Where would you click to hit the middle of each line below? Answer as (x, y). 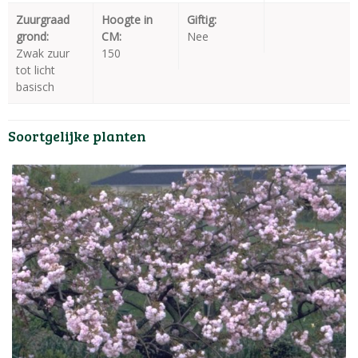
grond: (32, 36)
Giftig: (202, 19)
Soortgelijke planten (77, 135)
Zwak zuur (43, 53)
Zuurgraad (43, 19)
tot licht (36, 70)
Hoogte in (127, 19)
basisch (35, 86)
